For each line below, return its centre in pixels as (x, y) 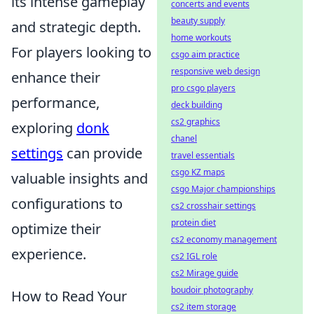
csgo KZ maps (198, 172)
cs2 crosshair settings (213, 206)
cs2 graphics (196, 122)
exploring (44, 128)
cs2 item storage (204, 307)
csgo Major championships (223, 189)
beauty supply (198, 21)
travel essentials (203, 155)
